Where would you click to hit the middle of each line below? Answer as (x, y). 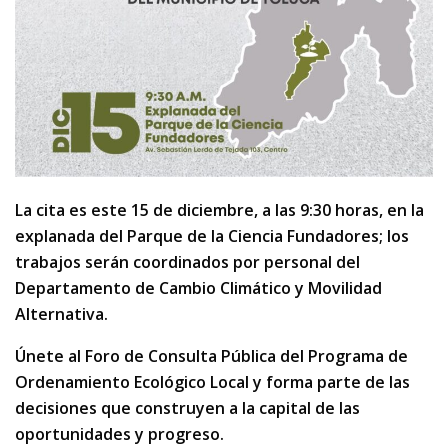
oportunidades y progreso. (119, 434)
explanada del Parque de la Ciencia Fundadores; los (212, 236)
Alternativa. (61, 314)
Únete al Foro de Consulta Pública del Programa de (211, 356)
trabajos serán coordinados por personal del (187, 262)
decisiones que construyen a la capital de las (187, 408)
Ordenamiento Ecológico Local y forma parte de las (212, 382)
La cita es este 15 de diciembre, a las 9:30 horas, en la (219, 210)
